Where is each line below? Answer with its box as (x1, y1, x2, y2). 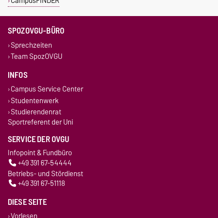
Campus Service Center (10, 83, 83, 95)
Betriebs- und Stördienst (8, 167, 83, 180)
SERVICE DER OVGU (8, 132, 70, 146)
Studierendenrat (10, 105, 61, 118)
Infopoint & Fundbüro (8, 146, 72, 159)
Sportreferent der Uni (8, 116, 73, 128)
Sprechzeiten (10, 38, 52, 51)
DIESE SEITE (8, 195, 47, 209)
